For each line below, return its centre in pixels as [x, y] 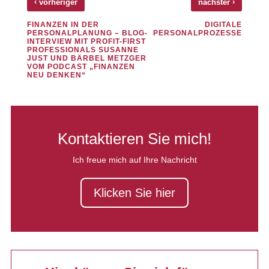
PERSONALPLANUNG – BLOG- [87, 33]
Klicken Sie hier [134, 192]
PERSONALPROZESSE [198, 33]
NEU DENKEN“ [56, 75]
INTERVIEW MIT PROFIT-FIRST [86, 42]
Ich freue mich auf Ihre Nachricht [134, 159]
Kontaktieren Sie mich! [134, 138]
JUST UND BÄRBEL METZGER [86, 59]
